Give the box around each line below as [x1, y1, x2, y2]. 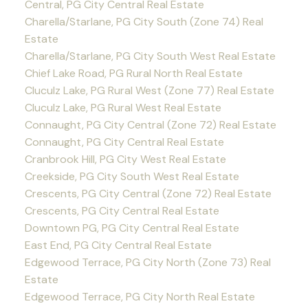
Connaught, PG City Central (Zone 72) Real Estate [24, 117, 276, 132]
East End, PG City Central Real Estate [24, 237, 212, 252]
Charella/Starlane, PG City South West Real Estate [24, 48, 276, 63]
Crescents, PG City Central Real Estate [24, 203, 219, 218]
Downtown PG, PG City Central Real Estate [24, 220, 239, 235]
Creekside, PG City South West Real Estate [24, 168, 239, 184]
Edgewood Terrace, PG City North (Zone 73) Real [24, 254, 271, 269]
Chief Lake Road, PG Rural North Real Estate [24, 65, 243, 80]
